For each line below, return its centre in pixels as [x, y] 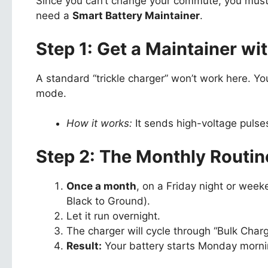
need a [54, 16]
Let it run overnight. [113, 216]
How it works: [99, 124]
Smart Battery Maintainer [136, 16]
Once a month [101, 186]
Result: [84, 246]
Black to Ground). [108, 201]
